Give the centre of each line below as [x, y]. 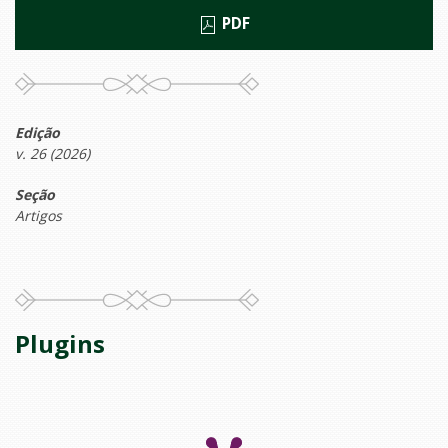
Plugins [60, 344]
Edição [37, 133]
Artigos [38, 216]
